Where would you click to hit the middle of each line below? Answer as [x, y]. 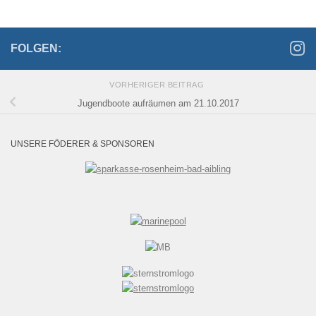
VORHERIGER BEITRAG [158, 84]
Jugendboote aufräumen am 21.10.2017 [158, 104]
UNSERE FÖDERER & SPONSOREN [83, 144]
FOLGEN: [36, 49]
